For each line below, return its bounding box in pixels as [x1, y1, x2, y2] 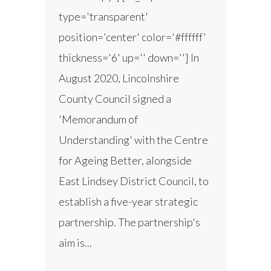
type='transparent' [59, 10, 148, 24]
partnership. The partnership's [59, 215, 200, 229]
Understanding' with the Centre [59, 133, 208, 147]
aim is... [59, 236, 92, 250]
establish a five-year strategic [59, 195, 198, 209]
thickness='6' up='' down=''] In [59, 51, 199, 65]
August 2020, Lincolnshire [59, 71, 179, 85]
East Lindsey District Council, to [59, 174, 209, 188]
